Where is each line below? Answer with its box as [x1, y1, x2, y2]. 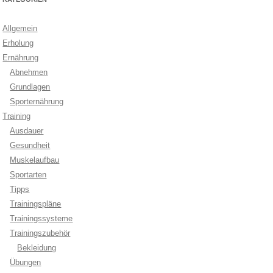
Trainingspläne [10, 199, 62, 208]
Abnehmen [10, 68, 48, 77]
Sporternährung [10, 97, 64, 106]
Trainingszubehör [10, 229, 71, 238]
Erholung [2, 38, 34, 48]
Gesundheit [10, 141, 51, 150]
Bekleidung [17, 243, 57, 252]
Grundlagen [10, 82, 51, 91]
